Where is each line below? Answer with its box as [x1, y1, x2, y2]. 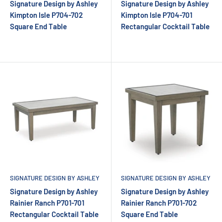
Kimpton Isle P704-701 [121, 10, 192, 19]
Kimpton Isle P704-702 [10, 10, 83, 19]
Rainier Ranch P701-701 [10, 198, 84, 207]
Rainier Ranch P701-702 [121, 198, 197, 207]
